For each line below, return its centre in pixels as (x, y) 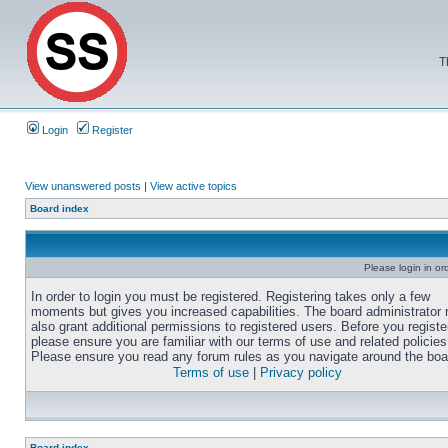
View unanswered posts (83, 186)
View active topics (193, 186)
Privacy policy (301, 372)
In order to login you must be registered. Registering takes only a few (230, 296)
